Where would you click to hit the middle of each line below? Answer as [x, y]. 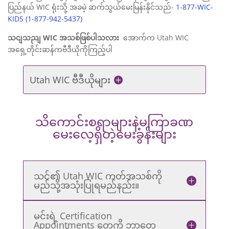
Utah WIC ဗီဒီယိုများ [70, 80]
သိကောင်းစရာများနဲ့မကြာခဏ [114, 121]
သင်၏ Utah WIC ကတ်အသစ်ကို [98, 176]
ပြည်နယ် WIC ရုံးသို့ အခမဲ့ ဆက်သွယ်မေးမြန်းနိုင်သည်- [92, 7]
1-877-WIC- [194, 7]
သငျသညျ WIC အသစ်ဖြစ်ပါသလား [63, 38]
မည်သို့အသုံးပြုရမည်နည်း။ [86, 185]
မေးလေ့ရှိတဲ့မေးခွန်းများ [114, 134]
